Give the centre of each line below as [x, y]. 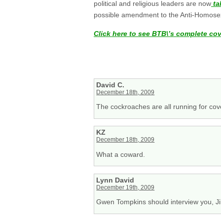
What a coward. [121, 154]
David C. [110, 85]
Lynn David [115, 180]
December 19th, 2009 [126, 187]
